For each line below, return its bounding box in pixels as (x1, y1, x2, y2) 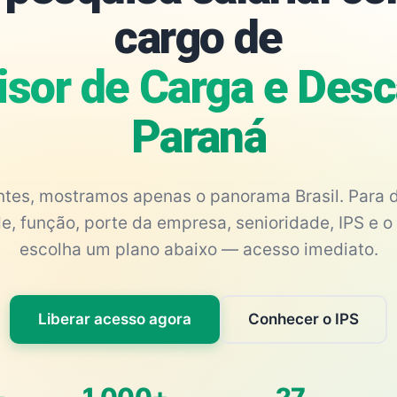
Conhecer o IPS (248, 310, 359, 328)
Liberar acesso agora (38, 310, 191, 328)
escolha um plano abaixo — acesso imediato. (19, 239, 378, 260)
